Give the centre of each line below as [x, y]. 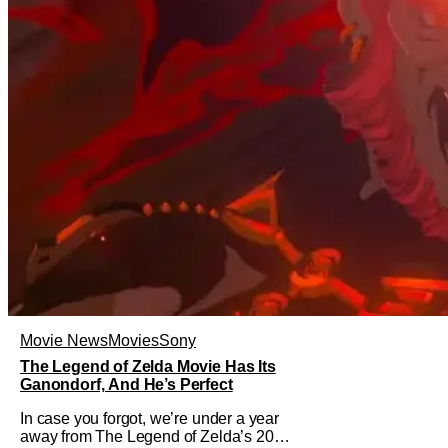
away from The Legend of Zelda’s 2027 [156, 437]
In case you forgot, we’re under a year [149, 419]
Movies [133, 341]
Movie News [64, 341]
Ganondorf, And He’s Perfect [126, 385]
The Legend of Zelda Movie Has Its [148, 367]
